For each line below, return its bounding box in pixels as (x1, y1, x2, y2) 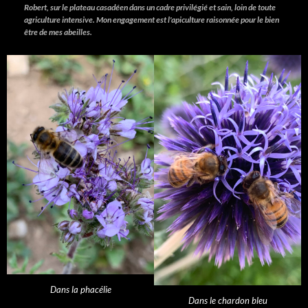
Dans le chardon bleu (188, 295, 267, 307)
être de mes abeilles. (23, 27, 92, 38)
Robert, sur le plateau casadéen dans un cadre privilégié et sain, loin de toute (23, 2, 276, 13)
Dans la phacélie (49, 283, 111, 295)
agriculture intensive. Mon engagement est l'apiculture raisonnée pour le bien (23, 14, 279, 25)
